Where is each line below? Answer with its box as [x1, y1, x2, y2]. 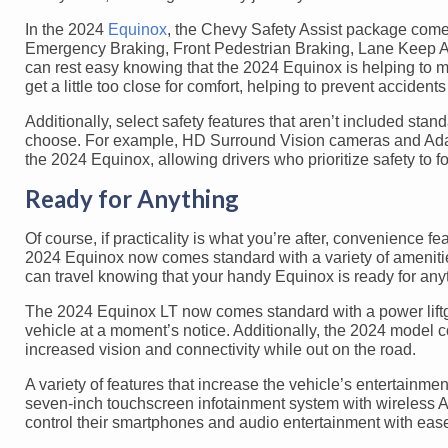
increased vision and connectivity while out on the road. [25, 340, 416, 358]
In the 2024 [25, 20, 108, 38]
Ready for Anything [25, 183, 239, 213]
